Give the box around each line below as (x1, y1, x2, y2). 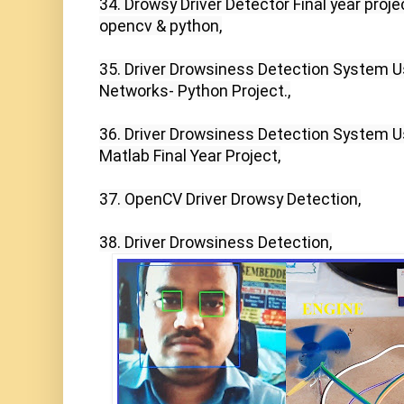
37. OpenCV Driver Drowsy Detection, (99, 189, 361, 209)
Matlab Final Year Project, (99, 146, 280, 166)
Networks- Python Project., (99, 81, 290, 101)
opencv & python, (99, 16, 222, 36)
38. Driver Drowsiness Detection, (99, 233, 332, 252)
